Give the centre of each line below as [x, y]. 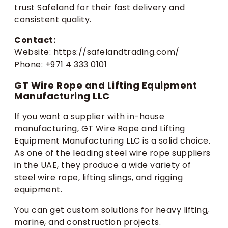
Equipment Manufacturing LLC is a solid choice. [112, 141]
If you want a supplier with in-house [89, 117]
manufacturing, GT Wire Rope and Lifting [100, 129]
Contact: [35, 40]
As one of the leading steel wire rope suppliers [112, 153]
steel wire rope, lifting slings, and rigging [98, 178]
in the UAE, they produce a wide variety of [103, 165]
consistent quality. [53, 20]
